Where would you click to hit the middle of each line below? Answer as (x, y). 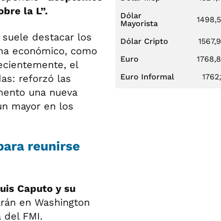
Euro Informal (147, 77)
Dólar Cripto (144, 41)
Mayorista (139, 23)
